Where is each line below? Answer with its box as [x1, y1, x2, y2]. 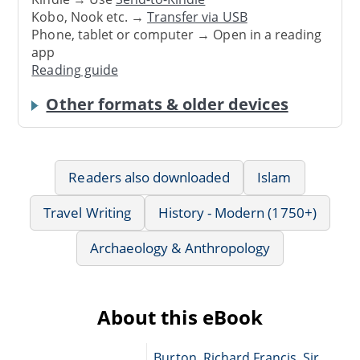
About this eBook [97, 303, 263, 330]
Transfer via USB [147, 8, 247, 27]
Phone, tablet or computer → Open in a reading [31, 26, 322, 44]
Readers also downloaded [68, 167, 231, 186]
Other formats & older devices [46, 92, 288, 115]
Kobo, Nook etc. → [31, 8, 148, 27]
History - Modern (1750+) [157, 202, 317, 222]
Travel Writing [43, 202, 131, 222]
